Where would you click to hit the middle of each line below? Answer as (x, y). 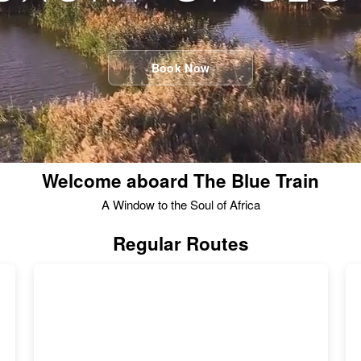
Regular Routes (180, 243)
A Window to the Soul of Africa (180, 204)
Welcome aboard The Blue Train (180, 180)
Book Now (180, 68)
